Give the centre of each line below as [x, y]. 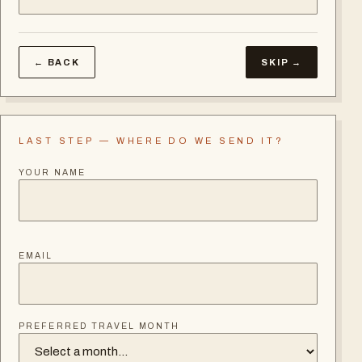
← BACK [57, 62]
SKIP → [282, 62]
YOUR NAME [52, 173]
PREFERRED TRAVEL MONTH [99, 326]
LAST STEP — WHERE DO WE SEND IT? [152, 141]
